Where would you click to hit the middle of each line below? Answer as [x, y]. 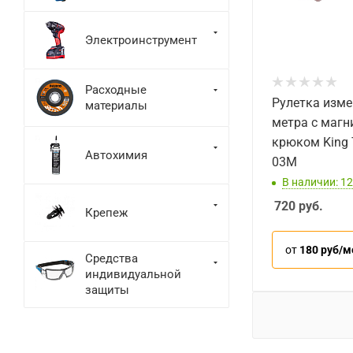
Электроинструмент [141, 40]
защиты [107, 290]
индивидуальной [133, 274]
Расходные [116, 89]
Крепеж [106, 212]
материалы [116, 105]
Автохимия [116, 155]
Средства [111, 258]
